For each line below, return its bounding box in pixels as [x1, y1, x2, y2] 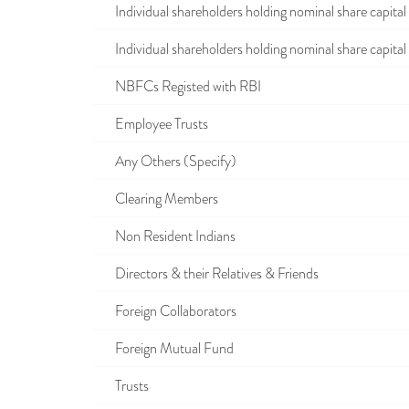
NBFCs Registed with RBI [104, 77, 261, 97]
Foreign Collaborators [104, 301, 236, 321]
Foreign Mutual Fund [104, 339, 234, 359]
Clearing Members [104, 189, 218, 209]
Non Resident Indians [104, 226, 236, 246]
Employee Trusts [104, 114, 208, 134]
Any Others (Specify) [104, 152, 236, 172]
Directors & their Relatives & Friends [104, 264, 319, 284]
